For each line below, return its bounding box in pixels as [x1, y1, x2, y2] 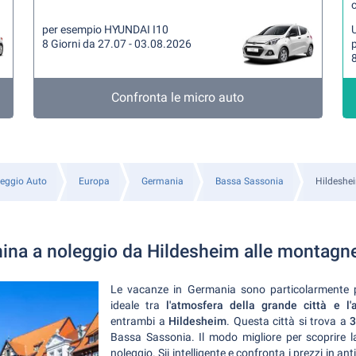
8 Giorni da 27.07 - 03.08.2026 [42, 37, 192, 50]
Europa [78, 176, 110, 187]
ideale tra [110, 299, 167, 311]
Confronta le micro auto [111, 90, 245, 105]
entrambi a [110, 315, 168, 327]
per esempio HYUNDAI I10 [42, 23, 169, 36]
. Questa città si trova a [226, 315, 350, 327]
